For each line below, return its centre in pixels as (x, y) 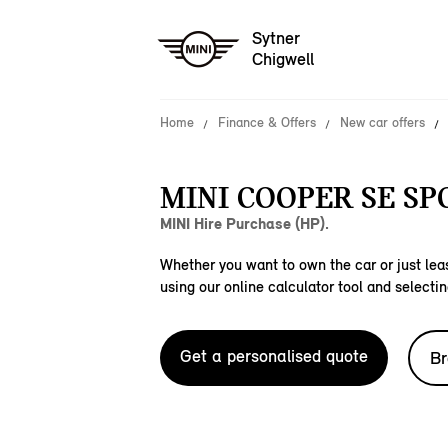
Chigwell (283, 59)
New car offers (382, 122)
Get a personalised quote (274, 356)
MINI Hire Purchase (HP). (244, 223)
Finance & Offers (267, 122)
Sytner (276, 38)
